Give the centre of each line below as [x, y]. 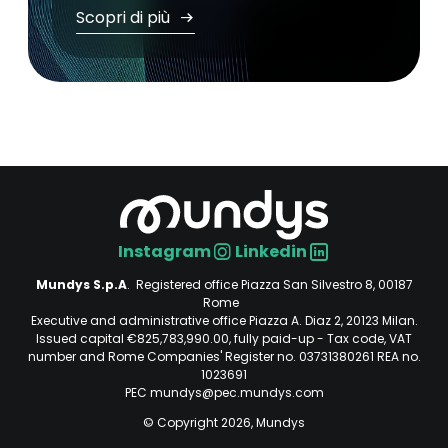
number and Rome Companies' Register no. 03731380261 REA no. [224, 356]
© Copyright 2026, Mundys [224, 422]
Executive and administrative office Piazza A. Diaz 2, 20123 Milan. [224, 320]
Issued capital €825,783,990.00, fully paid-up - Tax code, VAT [224, 338]
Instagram [164, 251]
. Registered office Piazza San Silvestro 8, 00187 [269, 284]
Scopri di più [125, 17]
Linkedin [270, 251]
